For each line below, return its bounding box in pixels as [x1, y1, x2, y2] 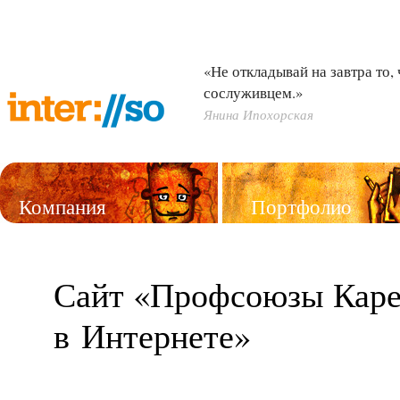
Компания [19, 193, 106, 220]
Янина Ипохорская [204, 105, 313, 123]
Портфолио [251, 193, 352, 220]
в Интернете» [54, 312, 251, 358]
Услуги [21, 263, 80, 290]
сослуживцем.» [204, 82, 303, 103]
